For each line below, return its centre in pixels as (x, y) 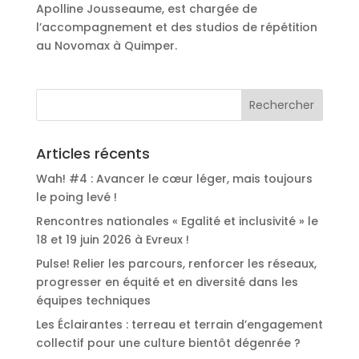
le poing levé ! (76, 197)
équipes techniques (93, 300)
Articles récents (93, 153)
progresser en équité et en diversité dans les (167, 282)
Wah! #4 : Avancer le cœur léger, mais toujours (174, 178)
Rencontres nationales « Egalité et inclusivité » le (177, 221)
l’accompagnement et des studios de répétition (176, 27)
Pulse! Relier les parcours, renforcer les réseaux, (176, 263)
